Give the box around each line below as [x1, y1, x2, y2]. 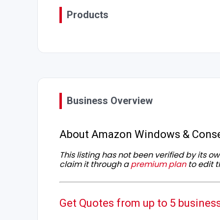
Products [67, 9, 109, 21]
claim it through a [59, 159, 131, 170]
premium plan [131, 159, 186, 170]
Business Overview [67, 95, 153, 107]
